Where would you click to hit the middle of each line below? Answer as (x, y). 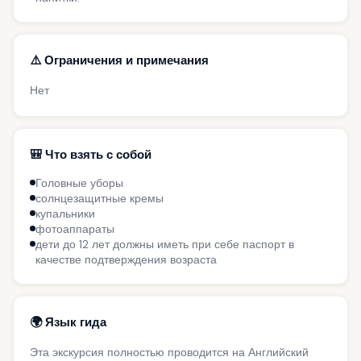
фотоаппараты (75, 229)
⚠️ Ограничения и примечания (119, 60)
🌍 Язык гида (68, 322)
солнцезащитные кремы (100, 198)
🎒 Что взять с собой (91, 154)
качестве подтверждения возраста (126, 259)
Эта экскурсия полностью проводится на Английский (169, 352)
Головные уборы (79, 183)
